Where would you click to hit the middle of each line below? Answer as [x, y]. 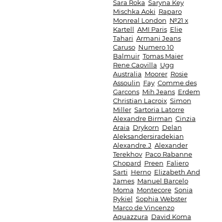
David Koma [171, 217]
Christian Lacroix [140, 101]
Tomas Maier [163, 56]
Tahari [123, 38]
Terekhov [127, 154]
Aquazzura [130, 217]
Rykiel [123, 199]
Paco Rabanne [168, 154]
